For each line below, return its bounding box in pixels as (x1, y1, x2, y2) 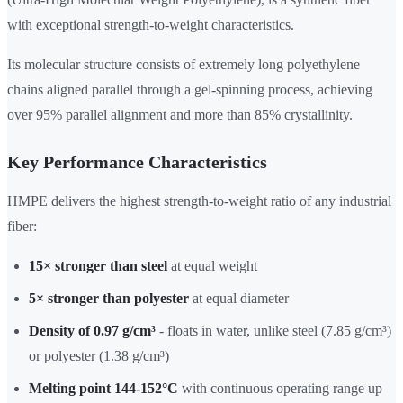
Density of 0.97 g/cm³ (29, 323, 156, 339)
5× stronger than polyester (29, 291, 189, 307)
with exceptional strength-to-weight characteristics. (7, 17, 294, 33)
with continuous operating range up (178, 381, 382, 397)
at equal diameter (189, 291, 289, 307)
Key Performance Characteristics (7, 152, 267, 173)
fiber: (7, 219, 37, 235)
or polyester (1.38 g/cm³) (29, 348, 169, 364)
